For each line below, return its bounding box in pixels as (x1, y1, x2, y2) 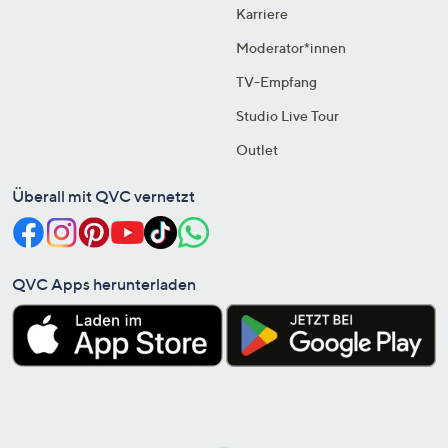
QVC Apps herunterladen (12, 273, 196, 294)
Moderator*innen (236, 38, 346, 56)
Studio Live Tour (236, 106, 339, 124)
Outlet (236, 140, 278, 158)
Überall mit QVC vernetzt (12, 185, 195, 206)
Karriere (236, 4, 288, 22)
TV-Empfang (236, 72, 317, 90)
